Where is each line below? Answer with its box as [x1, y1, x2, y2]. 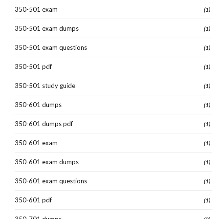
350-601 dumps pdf [15, 119, 73, 128]
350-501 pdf [15, 62, 52, 70]
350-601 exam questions [15, 176, 87, 185]
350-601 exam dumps [15, 157, 79, 166]
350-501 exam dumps [15, 24, 79, 32]
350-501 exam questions [15, 43, 87, 51]
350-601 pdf [15, 196, 52, 204]
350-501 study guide [15, 81, 75, 89]
